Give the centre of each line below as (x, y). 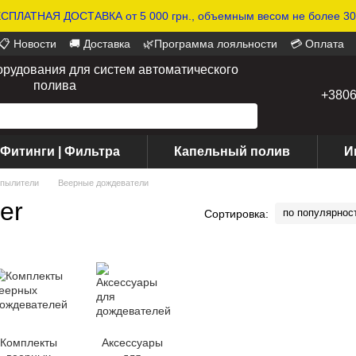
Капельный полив (232, 151)
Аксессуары (132, 342)
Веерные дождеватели (103, 183)
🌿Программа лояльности (210, 44)
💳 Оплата (317, 44)
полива (55, 85)
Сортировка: (236, 213)
